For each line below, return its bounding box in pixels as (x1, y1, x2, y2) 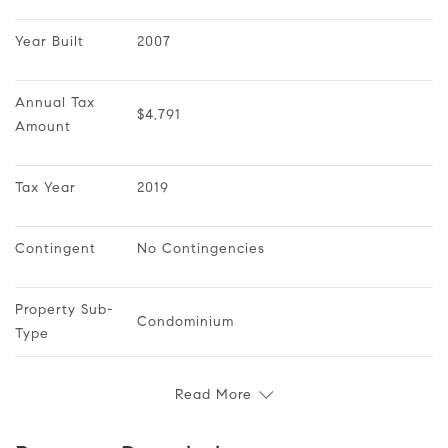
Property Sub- (15, 300, 113, 318)
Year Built (15, 32, 84, 50)
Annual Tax (15, 93, 100, 111)
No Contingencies (137, 239, 265, 257)
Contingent (15, 239, 96, 257)
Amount (15, 117, 71, 135)
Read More (175, 385, 252, 403)
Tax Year (15, 178, 76, 196)
